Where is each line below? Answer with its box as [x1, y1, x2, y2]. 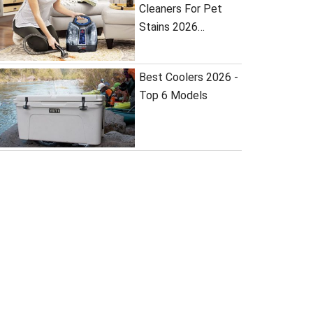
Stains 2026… [138, 20, 205, 34]
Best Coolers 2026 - [138, 71, 238, 84]
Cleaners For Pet [138, 2, 222, 15]
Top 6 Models [138, 89, 208, 102]
